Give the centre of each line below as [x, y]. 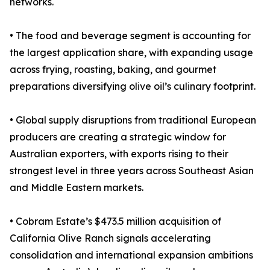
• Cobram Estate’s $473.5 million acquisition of [115, 221]
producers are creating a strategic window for [118, 137]
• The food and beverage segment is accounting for [130, 36]
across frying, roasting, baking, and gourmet [113, 70]
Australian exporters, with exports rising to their [119, 154]
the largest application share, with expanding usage [131, 53]
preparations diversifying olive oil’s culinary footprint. [133, 86]
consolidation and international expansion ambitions [131, 255]
